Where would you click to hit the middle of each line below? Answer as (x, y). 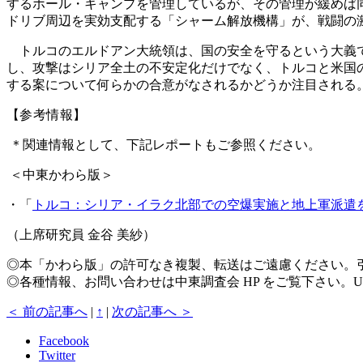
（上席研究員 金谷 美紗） (81, 235)
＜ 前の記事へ (47, 312)
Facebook (64, 341)
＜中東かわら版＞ (60, 175)
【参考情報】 (47, 115)
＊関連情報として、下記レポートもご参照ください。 (164, 145)
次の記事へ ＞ (152, 312)
